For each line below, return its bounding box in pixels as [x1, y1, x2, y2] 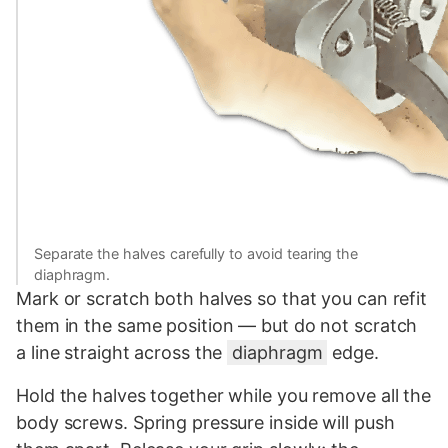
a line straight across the [16, 341, 228, 363]
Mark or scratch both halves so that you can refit [16, 287, 428, 309]
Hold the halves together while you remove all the [16, 384, 432, 406]
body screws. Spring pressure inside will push [16, 411, 395, 433]
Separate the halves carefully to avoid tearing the [34, 244, 358, 262]
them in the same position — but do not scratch [16, 314, 418, 336]
